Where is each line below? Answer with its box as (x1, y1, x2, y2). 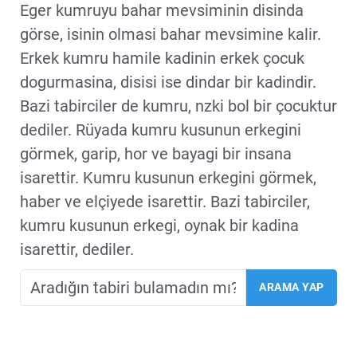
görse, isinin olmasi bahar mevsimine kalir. (20, 24, 321, 44)
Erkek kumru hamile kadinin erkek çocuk (20, 48, 304, 68)
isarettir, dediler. (20, 239, 134, 259)
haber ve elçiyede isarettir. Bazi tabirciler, (20, 191, 310, 211)
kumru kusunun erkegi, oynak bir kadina (20, 215, 299, 235)
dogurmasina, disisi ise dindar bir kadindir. (20, 72, 316, 92)
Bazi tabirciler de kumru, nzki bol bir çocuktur (20, 96, 337, 116)
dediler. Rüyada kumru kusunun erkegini (20, 120, 301, 139)
